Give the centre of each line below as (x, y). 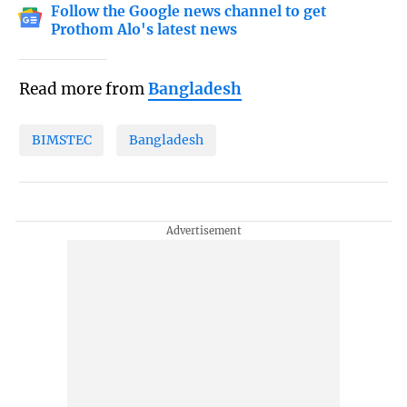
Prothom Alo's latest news (144, 29)
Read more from (83, 89)
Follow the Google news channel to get (189, 11)
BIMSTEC (61, 140)
